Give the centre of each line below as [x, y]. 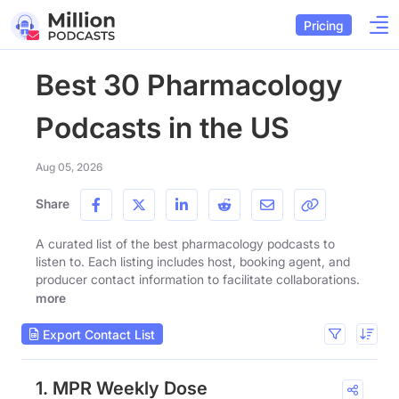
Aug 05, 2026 [69, 167]
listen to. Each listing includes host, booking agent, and [193, 261]
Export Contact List [97, 334]
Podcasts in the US [163, 128]
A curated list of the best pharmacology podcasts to [185, 244]
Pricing [324, 25]
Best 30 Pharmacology [189, 85]
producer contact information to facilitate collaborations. [198, 279]
